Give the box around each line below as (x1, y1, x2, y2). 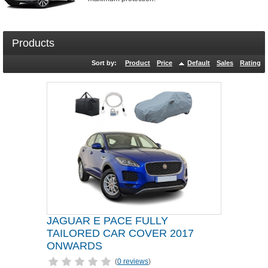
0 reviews (117, 257, 148, 266)
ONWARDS (47, 240, 102, 252)
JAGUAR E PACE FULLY (47, 215, 168, 227)
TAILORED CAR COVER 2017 (47, 227, 194, 239)
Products (12, 37, 54, 49)
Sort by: (92, 59, 117, 66)
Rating (240, 59, 261, 66)
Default (187, 59, 210, 66)
